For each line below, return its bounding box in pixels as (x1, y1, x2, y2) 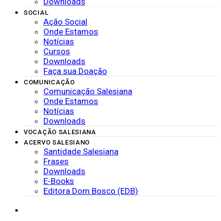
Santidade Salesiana (43, 146, 118, 156)
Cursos (43, 46, 70, 56)
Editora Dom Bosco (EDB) (43, 185, 138, 196)
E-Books (43, 176, 74, 186)
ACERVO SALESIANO (24, 138, 90, 146)
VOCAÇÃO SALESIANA (24, 128, 96, 136)
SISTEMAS (103, 206, 138, 214)
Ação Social (43, 16, 87, 27)
